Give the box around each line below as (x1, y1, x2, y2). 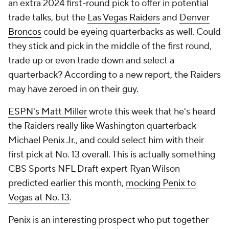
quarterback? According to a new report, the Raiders (8, 69, 221, 81)
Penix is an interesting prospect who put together (8, 214, 209, 226)
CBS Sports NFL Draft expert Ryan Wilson (8, 163, 180, 175)
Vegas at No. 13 (8, 192, 70, 203)
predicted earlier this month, (8, 177, 126, 189)
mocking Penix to (126, 177, 196, 189)
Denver (179, 12, 210, 24)
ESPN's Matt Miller (8, 106, 87, 118)
